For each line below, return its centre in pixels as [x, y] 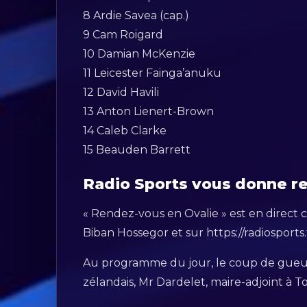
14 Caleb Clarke [126, 131]
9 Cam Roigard [125, 35]
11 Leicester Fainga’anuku [154, 73]
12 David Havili [123, 93]
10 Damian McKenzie [141, 54]
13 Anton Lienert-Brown [150, 112]
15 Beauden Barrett [138, 150]
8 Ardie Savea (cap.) [136, 16]
